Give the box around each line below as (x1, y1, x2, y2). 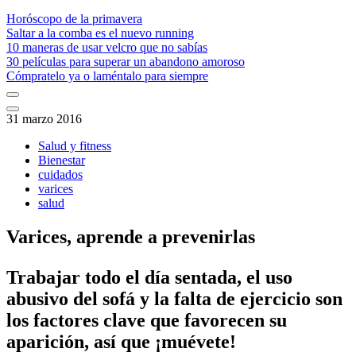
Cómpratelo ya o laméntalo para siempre (6, 69, 208, 83)
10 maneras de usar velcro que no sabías (6, 41, 207, 55)
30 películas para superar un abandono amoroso (6, 55, 245, 69)
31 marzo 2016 (6, 112, 82, 126)
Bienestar (38, 153, 85, 168)
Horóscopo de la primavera (6, 12, 142, 26)
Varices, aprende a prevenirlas (6, 226, 255, 248)
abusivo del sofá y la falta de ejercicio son (6, 288, 342, 310)
